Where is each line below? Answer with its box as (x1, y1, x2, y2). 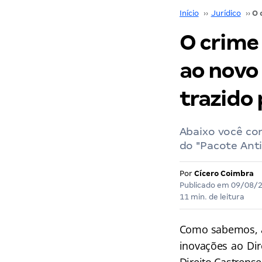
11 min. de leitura (179, 192, 244, 201)
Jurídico (211, 9, 241, 18)
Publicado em (179, 181, 231, 189)
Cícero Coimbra (194, 169, 254, 178)
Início (179, 9, 199, 18)
